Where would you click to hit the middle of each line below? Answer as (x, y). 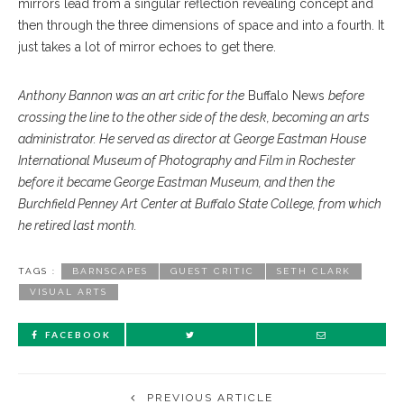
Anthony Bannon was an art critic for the (131, 96)
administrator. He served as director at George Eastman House (192, 139)
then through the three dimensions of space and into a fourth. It (201, 26)
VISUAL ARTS (69, 292)
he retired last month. (78, 226)
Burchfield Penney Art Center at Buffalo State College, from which (200, 204)
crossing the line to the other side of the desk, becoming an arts (194, 118)
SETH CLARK (314, 271)
